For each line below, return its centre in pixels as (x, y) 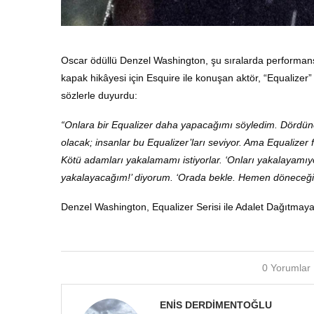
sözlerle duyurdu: (99, 95)
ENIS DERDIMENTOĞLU (216, 305)
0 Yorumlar (287, 267)
